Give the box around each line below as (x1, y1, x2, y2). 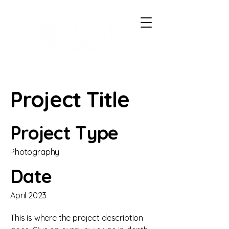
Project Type (10, 121, 119, 144)
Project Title (10, 86, 130, 113)
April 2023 (10, 190, 47, 200)
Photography (10, 147, 60, 157)
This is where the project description (10, 213, 144, 223)
